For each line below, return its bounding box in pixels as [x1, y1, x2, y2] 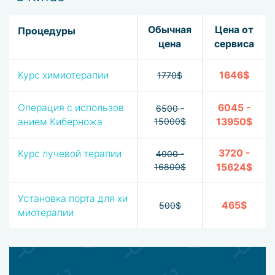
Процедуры [17, 25, 76, 37]
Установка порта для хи [17, 192, 128, 204]
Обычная [148, 24, 192, 36]
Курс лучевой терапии [17, 148, 122, 160]
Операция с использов [17, 101, 124, 114]
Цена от [214, 24, 254, 36]
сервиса [214, 38, 254, 50]
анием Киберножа [17, 115, 103, 128]
